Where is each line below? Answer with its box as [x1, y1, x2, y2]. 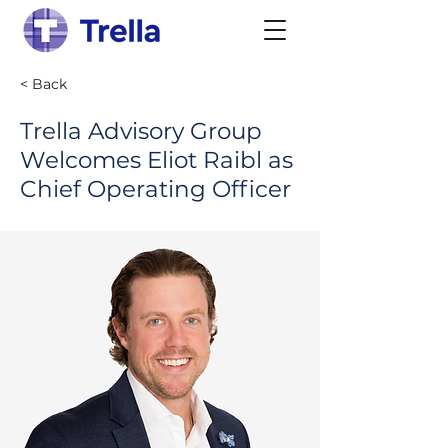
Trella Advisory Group [20, 117, 262, 145]
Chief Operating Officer [20, 175, 291, 203]
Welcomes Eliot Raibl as [20, 146, 293, 174]
